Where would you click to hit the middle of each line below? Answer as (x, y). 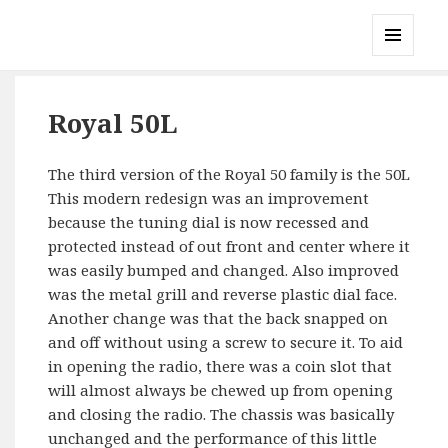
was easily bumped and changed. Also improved (224, 270)
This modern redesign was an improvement (209, 198)
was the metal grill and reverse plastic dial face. (223, 294)
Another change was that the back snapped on (218, 318)
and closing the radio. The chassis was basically (221, 414)
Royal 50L (113, 123)
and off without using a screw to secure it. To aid (226, 342)
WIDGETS (401, 97)
